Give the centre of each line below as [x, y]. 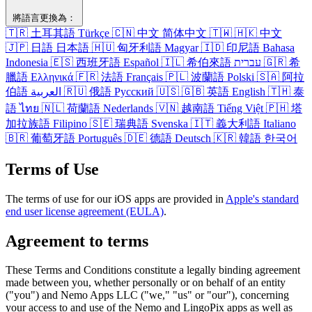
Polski [241, 77]
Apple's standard [262, 198]
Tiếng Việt [240, 108]
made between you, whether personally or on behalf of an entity [146, 283]
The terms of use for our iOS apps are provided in [116, 198]
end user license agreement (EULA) [85, 211]
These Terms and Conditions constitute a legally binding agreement [153, 270]
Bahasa [279, 47]
